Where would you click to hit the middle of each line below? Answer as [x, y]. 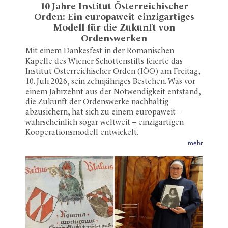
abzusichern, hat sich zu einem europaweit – [104, 113]
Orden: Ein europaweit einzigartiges [114, 18]
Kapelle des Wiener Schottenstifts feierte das [104, 62]
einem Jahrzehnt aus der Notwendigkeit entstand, [113, 93]
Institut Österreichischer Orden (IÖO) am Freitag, [113, 72]
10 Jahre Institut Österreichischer [114, 7]
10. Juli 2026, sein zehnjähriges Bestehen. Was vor [110, 82]
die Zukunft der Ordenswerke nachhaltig [97, 103]
